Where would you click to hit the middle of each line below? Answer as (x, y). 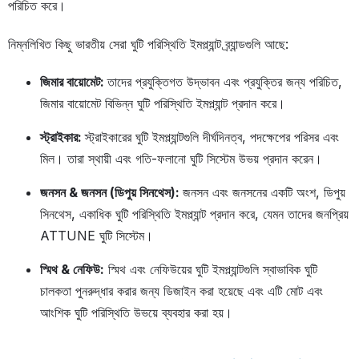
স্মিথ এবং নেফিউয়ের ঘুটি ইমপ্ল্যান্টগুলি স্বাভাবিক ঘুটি (211, 269)
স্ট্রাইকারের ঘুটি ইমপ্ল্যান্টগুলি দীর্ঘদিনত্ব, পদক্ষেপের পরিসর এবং (212, 137)
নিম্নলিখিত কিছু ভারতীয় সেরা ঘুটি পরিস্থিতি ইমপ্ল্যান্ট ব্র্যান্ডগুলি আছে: (148, 44)
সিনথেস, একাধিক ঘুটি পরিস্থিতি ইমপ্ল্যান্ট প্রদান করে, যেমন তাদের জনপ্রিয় (194, 214)
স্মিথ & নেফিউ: (72, 269)
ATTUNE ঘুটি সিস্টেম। (97, 235)
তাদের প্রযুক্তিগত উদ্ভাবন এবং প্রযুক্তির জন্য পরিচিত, (225, 81)
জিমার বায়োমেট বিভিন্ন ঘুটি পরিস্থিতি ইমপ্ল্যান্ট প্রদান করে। (163, 103)
